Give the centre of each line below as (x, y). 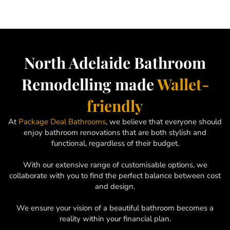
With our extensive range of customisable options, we (115, 165)
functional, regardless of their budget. (115, 143)
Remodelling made (89, 84)
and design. (115, 186)
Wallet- (183, 84)
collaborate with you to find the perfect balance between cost (115, 175)
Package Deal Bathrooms (62, 121)
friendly (115, 106)
